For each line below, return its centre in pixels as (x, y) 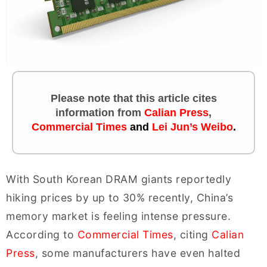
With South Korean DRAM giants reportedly (119, 179)
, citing (192, 235)
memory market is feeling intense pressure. (118, 216)
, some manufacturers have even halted (137, 253)
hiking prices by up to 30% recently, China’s (119, 198)
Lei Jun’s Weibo (192, 127)
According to (42, 235)
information (86, 113)
